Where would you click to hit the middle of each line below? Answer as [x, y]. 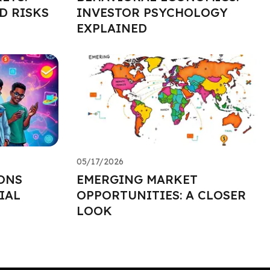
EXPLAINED [111, 28]
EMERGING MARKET [137, 179]
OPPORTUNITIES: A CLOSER [161, 195]
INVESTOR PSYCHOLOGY [152, 12]
